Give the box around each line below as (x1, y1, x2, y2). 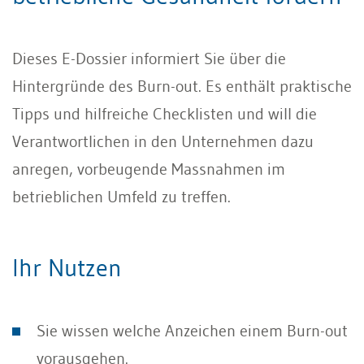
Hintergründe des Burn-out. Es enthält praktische (12, 76, 352, 96)
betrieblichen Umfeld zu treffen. (12, 187, 231, 206)
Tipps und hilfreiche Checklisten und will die (12, 104, 317, 123)
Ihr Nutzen (12, 253, 122, 283)
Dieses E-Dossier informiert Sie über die (12, 49, 286, 68)
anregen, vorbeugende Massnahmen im (12, 159, 285, 179)
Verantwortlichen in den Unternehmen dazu (12, 132, 314, 151)
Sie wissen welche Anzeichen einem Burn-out (37, 321, 348, 340)
